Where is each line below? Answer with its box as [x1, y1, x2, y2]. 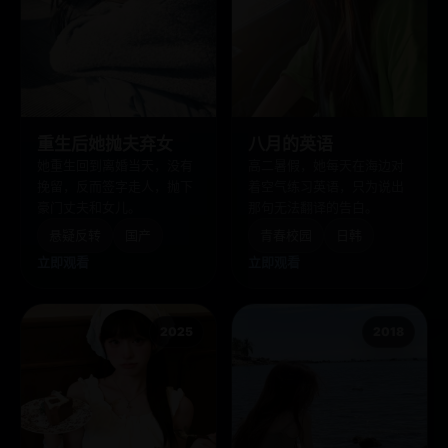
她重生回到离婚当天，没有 [37, 157, 193, 173]
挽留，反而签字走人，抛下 [37, 178, 193, 194]
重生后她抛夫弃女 [37, 134, 173, 154]
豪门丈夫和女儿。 [37, 199, 141, 215]
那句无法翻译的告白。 [248, 199, 378, 215]
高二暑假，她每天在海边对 [248, 157, 404, 173]
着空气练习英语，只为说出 [248, 178, 404, 194]
